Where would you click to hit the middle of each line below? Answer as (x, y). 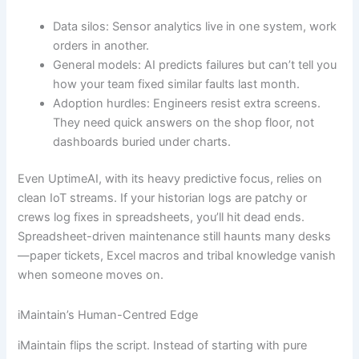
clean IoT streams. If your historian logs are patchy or (163, 198)
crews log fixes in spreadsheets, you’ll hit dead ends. (161, 218)
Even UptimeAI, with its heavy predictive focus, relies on (170, 179)
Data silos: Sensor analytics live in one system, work (195, 27)
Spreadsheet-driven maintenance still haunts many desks (175, 237)
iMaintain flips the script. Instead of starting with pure (163, 346)
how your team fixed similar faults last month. (177, 85)
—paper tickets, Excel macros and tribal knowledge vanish (177, 256)
